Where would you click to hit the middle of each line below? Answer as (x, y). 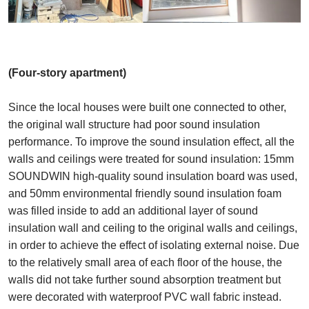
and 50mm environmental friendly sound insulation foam (145, 193)
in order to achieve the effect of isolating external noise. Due (154, 245)
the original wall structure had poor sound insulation (134, 124)
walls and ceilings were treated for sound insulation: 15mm (151, 159)
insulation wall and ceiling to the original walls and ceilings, (153, 228)
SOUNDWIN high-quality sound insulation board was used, (153, 176)
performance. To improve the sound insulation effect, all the (151, 141)
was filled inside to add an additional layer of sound (133, 210)
